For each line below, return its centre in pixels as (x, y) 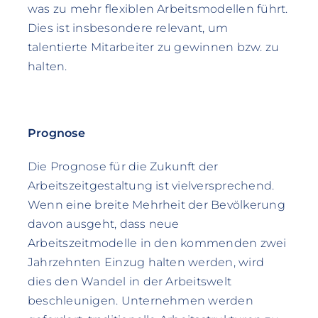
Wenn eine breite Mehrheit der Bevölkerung (156, 204)
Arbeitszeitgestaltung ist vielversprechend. (151, 185)
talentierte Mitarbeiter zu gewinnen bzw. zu (153, 47)
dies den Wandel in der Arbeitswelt (130, 281)
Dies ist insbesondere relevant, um (128, 28)
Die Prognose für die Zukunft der (123, 166)
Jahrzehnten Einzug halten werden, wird (146, 262)
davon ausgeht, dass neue (103, 224)
